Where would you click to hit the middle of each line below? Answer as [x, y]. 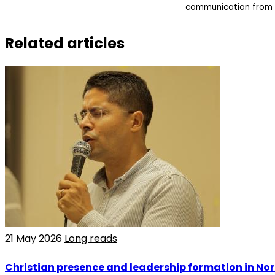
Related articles [65, 43]
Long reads [91, 239]
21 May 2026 [35, 239]
